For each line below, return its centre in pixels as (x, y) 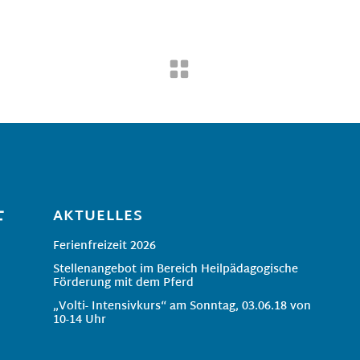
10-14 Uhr (79, 320)
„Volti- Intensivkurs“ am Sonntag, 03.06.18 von (182, 307)
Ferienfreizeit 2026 (104, 246)
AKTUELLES (98, 217)
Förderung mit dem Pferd (123, 283)
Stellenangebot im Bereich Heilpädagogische (175, 270)
